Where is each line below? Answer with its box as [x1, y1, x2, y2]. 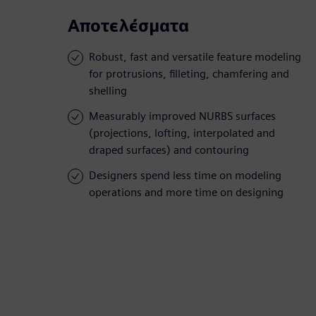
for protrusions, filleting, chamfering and [89, 67, 289, 81]
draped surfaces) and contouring [89, 143, 249, 157]
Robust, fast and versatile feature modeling [89, 50, 301, 64]
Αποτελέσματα [68, 16, 189, 37]
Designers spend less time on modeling [89, 169, 281, 183]
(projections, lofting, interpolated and [89, 126, 275, 140]
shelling [89, 84, 127, 98]
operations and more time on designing [89, 186, 284, 200]
